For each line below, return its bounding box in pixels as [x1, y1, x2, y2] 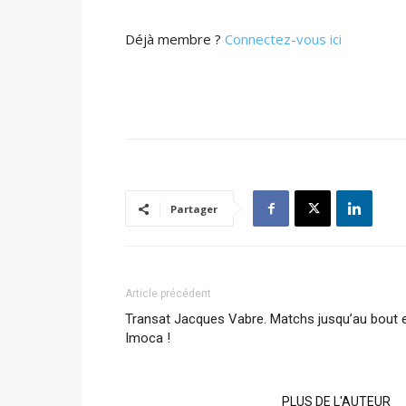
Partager [170, 202, 217, 216]
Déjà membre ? [125, 30, 225, 48]
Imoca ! [125, 330, 170, 346]
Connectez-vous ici [225, 30, 342, 48]
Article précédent [125, 287, 211, 300]
